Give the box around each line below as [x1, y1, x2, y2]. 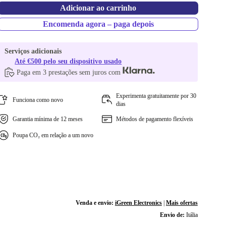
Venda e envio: [75, 199, 115, 206]
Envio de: [159, 211, 186, 218]
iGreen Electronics [115, 199, 162, 206]
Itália [186, 211, 198, 218]
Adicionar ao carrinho [60, 4, 137, 12]
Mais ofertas [165, 199, 198, 206]
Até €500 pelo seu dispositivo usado [15, 58, 122, 65]
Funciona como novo [13, 96, 64, 103]
